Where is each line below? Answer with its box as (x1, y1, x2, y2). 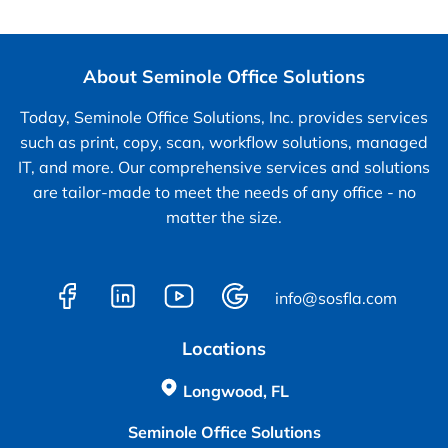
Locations (182, 336, 266, 360)
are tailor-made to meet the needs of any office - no (32, 181, 416, 202)
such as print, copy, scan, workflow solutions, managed (20, 131, 428, 152)
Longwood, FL (183, 380, 289, 401)
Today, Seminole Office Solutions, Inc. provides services (20, 106, 428, 127)
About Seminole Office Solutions (83, 64, 365, 88)
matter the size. (166, 206, 282, 227)
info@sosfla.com (275, 287, 397, 308)
